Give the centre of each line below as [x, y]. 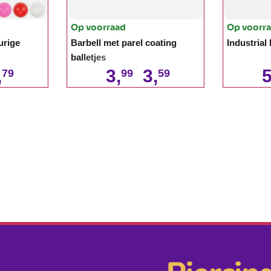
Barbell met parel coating [124, 42]
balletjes [88, 57]
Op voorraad [98, 27]
